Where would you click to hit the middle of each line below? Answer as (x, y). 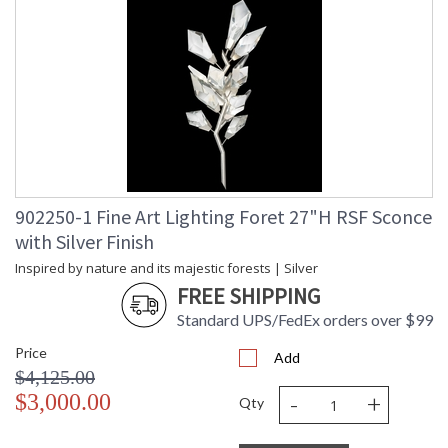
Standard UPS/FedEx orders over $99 (305, 320)
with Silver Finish (84, 242)
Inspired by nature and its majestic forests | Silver (166, 268)
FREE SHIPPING (248, 296)
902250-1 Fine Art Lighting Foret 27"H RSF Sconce (223, 217)
